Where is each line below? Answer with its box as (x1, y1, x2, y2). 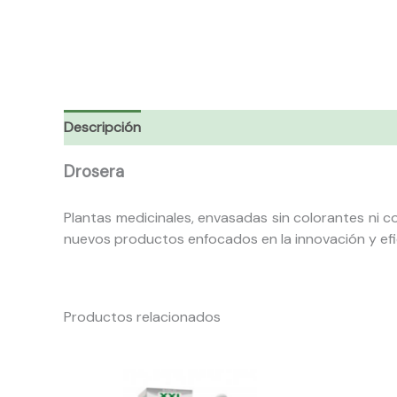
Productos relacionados (64, 307, 221, 326)
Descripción (64, 118, 141, 137)
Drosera (64, 160, 124, 183)
